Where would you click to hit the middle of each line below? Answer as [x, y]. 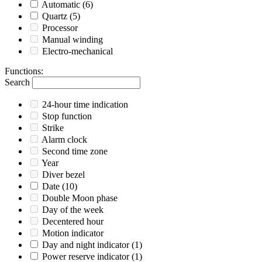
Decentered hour [73, 222]
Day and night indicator [86, 245]
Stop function [67, 116]
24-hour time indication [85, 105]
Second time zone [75, 151]
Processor [60, 28]
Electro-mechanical [77, 51]
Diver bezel [63, 175]
